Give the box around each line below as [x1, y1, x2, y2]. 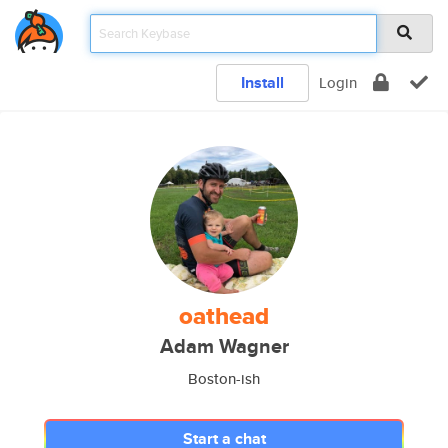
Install [241, 71, 284, 94]
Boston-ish [188, 368, 260, 389]
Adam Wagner [159, 332, 289, 361]
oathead [179, 298, 269, 334]
